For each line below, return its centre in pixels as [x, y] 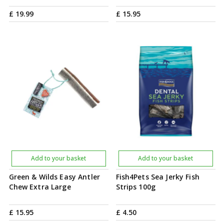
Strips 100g [136, 187]
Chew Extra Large [40, 187]
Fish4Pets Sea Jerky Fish [157, 177]
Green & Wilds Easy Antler [54, 177]
